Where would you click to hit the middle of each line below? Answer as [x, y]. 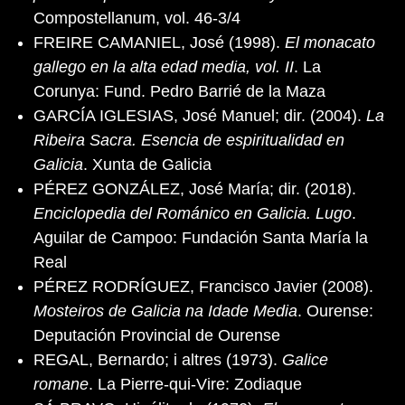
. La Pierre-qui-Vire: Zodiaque [195, 384]
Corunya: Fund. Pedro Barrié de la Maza [179, 91]
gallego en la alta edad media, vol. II [164, 66]
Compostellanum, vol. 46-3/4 [137, 18]
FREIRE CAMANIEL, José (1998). [159, 42]
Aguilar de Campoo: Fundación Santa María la [201, 237]
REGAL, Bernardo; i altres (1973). [158, 359]
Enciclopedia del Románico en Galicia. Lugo [193, 213]
